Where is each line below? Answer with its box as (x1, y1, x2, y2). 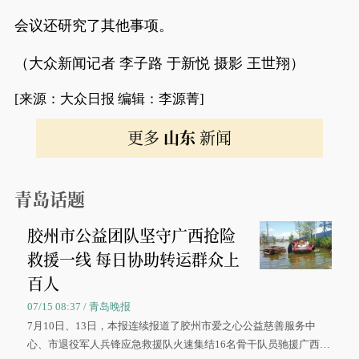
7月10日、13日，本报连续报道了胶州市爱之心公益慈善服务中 (27, 320, 317, 332)
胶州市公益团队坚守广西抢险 (27, 224, 236, 247)
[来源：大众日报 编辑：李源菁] (14, 91, 204, 107)
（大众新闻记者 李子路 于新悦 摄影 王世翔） (14, 55, 305, 71)
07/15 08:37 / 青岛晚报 (27, 301, 131, 313)
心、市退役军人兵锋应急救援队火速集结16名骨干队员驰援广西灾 (27, 338, 331, 350)
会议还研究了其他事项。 (14, 18, 173, 34)
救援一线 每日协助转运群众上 (27, 248, 240, 271)
